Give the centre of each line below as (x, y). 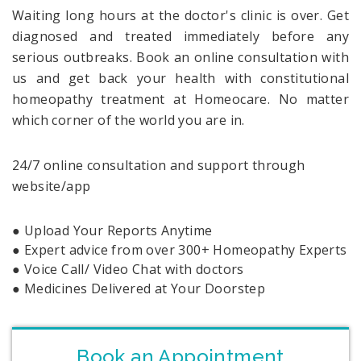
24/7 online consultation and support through (159, 165)
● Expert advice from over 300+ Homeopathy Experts (180, 249)
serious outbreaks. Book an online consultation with (180, 57)
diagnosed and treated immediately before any (180, 36)
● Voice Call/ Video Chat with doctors (128, 269)
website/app (52, 186)
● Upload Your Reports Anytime (112, 230)
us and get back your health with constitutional (180, 78)
